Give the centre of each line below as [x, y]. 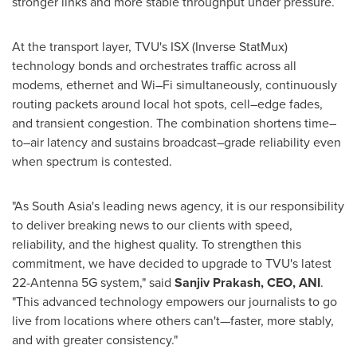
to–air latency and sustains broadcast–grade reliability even [177, 142]
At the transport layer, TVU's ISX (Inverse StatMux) [150, 47]
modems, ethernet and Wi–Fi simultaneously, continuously [175, 85]
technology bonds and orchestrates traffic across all [154, 66]
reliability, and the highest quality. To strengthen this [157, 244]
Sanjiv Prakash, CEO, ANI [247, 282]
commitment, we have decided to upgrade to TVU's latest [172, 263]
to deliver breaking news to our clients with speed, [152, 225]
